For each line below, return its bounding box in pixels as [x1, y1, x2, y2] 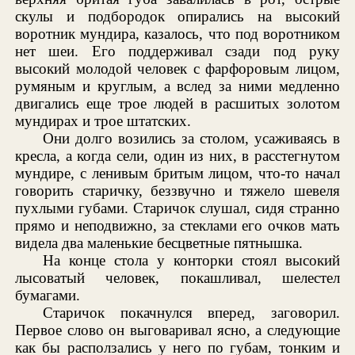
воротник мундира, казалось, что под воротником [15, 25, 340, 42]
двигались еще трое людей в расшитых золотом [15, 94, 340, 112]
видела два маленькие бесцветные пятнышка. [15, 234, 303, 251]
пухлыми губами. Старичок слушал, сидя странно [15, 199, 340, 216]
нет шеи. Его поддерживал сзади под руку [15, 42, 340, 59]
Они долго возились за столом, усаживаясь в [43, 129, 340, 147]
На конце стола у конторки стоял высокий [43, 251, 340, 269]
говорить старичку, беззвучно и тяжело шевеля [15, 181, 340, 199]
